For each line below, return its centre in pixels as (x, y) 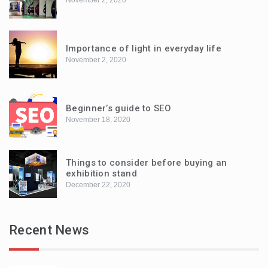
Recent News (49, 230)
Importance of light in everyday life (144, 48)
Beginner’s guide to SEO (118, 108)
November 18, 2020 (98, 119)
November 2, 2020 (96, 60)
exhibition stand (101, 173)
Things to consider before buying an (147, 162)
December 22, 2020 (98, 185)
